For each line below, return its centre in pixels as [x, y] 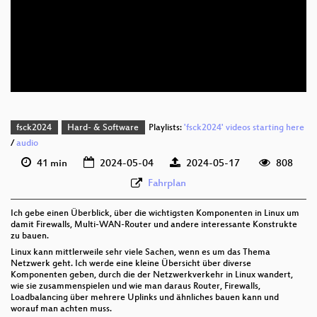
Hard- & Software [103, 128]
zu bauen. [30, 236]
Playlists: [165, 128]
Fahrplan [167, 183]
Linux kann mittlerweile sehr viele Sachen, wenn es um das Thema [140, 252]
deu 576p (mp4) [236, 31]
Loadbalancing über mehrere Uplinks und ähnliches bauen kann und [145, 298]
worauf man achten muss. [61, 309]
